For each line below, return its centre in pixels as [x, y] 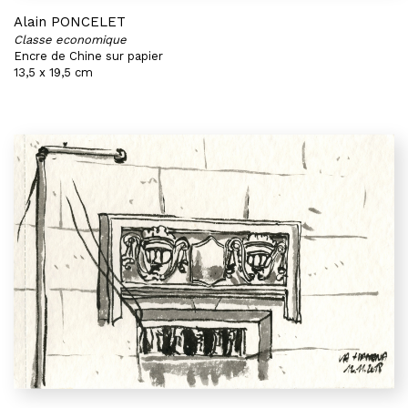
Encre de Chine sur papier [88, 56]
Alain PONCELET [70, 22]
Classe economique [70, 40]
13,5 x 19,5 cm [53, 72]
